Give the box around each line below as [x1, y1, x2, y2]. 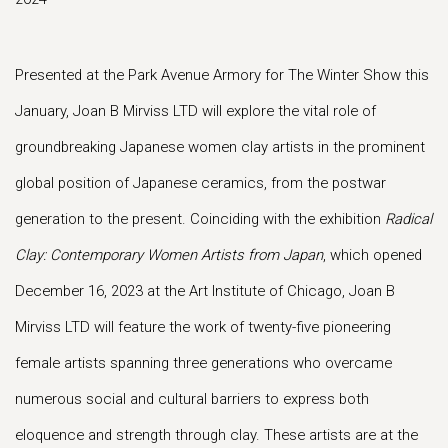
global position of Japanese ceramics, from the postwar [15, 174, 386, 192]
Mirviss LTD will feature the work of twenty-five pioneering [15, 318, 391, 336]
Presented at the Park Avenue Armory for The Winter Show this [15, 66, 429, 84]
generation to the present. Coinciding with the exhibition [15, 210, 385, 228]
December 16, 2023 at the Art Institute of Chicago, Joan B [15, 282, 395, 300]
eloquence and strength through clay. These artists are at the [15, 426, 418, 444]
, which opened [323, 246, 422, 264]
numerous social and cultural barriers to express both [15, 390, 369, 408]
